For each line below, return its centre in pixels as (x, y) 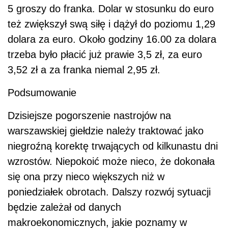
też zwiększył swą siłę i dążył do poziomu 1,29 (111, 24)
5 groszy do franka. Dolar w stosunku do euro (111, 8)
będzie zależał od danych (64, 207)
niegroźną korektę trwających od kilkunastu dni (113, 146)
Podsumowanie (42, 92)
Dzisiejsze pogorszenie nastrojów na (89, 115)
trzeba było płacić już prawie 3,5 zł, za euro (105, 54)
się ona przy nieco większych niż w (86, 176)
